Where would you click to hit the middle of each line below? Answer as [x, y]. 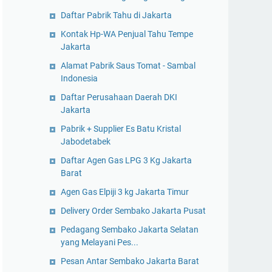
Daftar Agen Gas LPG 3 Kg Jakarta [126, 160]
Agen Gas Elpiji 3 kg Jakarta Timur [125, 192]
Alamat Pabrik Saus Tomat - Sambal [128, 66]
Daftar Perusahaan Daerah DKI [119, 97]
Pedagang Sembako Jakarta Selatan [130, 229]
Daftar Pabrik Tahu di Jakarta [116, 15]
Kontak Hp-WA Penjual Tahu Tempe [127, 34]
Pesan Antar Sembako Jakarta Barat [130, 261]
